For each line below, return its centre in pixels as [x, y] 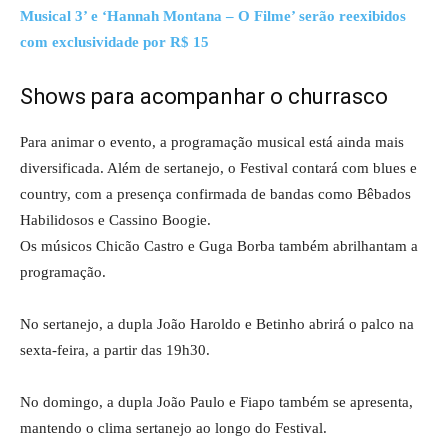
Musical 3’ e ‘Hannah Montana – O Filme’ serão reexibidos [213, 15]
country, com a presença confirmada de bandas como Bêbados [215, 193]
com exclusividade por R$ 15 [114, 41]
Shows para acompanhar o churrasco [204, 96]
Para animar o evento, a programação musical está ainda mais [212, 141]
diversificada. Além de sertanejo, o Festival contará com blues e [218, 167]
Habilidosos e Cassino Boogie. [115, 219]
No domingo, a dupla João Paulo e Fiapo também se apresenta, [216, 401]
